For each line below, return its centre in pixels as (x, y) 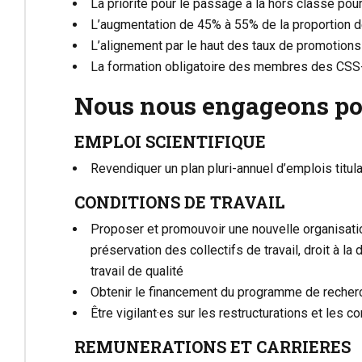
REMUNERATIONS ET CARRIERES (213, 346)
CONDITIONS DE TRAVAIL (180, 202)
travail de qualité (137, 271)
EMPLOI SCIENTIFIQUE (170, 141)
